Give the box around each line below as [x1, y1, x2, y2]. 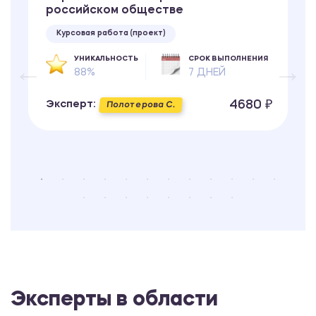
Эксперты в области [11, 290, 218, 311]
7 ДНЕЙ [188, 68, 226, 78]
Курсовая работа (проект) [56, 30, 165, 38]
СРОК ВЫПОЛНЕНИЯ [188, 55, 268, 63]
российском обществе [46, 5, 183, 17]
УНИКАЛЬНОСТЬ [74, 55, 138, 63]
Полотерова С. [106, 101, 176, 110]
